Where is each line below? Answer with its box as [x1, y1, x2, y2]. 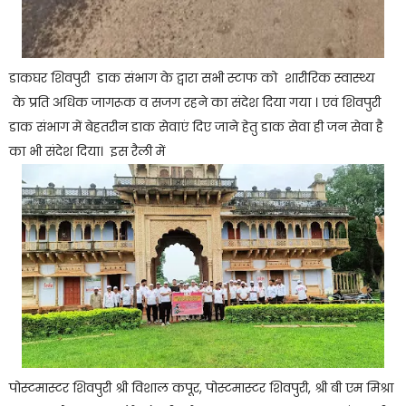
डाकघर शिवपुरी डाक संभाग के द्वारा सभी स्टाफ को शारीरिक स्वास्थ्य [9, 68, 378, 87]
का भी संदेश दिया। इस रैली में [9, 141, 165, 160]
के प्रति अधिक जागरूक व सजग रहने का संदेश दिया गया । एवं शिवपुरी [9, 92, 384, 111]
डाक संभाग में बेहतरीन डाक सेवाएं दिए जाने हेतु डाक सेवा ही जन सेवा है [9, 117, 387, 136]
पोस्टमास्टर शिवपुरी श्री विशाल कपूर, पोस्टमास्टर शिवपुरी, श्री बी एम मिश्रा [9, 378, 393, 397]
